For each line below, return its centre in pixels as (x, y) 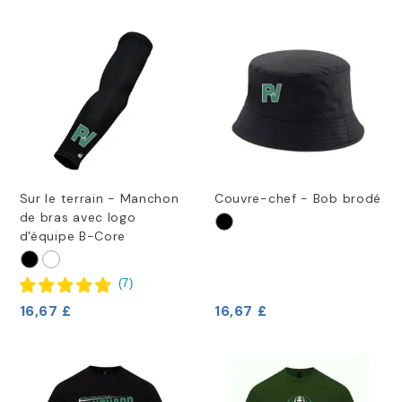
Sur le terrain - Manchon (99, 199)
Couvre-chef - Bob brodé (298, 199)
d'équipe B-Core (73, 236)
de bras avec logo (78, 218)
